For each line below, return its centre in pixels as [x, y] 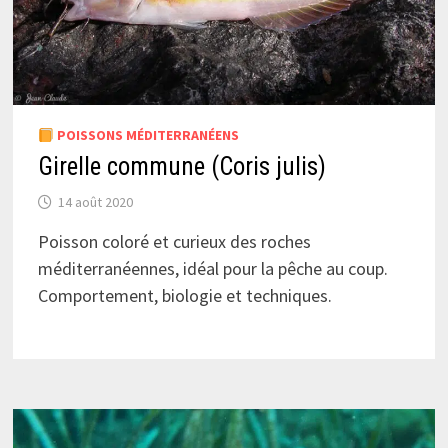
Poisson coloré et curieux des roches [174, 242]
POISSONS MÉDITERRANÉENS [146, 135]
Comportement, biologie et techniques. [184, 296]
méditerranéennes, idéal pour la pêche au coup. [212, 269]
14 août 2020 [95, 202]
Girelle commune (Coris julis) [181, 167]
